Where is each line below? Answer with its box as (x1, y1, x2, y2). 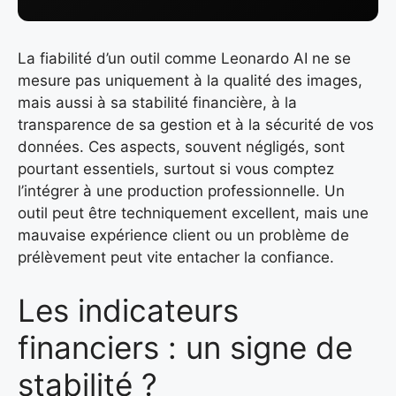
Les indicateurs (18, 291, 239, 329)
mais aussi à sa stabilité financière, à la (18, 94, 297, 112)
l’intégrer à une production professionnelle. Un (18, 182, 345, 201)
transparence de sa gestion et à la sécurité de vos (18, 116, 374, 134)
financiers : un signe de (18, 328, 353, 366)
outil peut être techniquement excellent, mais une (18, 204, 369, 223)
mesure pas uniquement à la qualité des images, (18, 72, 362, 90)
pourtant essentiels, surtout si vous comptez (18, 160, 334, 179)
